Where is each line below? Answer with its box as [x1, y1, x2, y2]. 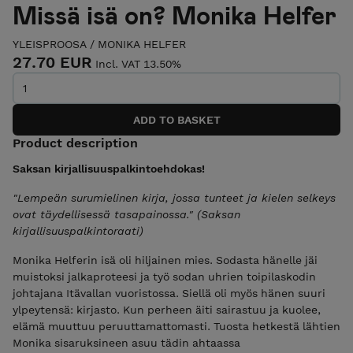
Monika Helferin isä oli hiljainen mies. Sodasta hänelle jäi [13, 254, 318, 267]
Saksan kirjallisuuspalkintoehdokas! [13, 162, 205, 176]
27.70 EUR [13, 52, 92, 72]
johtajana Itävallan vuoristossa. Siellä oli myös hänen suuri [13, 287, 325, 300]
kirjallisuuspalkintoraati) [13, 225, 143, 238]
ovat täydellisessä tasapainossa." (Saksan [13, 208, 240, 221]
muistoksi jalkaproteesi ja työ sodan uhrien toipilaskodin [13, 270, 316, 284]
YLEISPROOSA [13, 37, 90, 50]
